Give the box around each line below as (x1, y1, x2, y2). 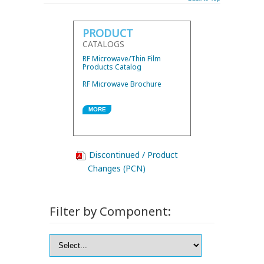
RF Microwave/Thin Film (82, 54, 161, 64)
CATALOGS (82, 38, 124, 49)
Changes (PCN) (88, 163, 146, 174)
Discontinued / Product (89, 149, 178, 160)
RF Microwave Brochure (82, 79, 161, 89)
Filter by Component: (49, 203, 171, 219)
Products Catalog (82, 62, 141, 72)
